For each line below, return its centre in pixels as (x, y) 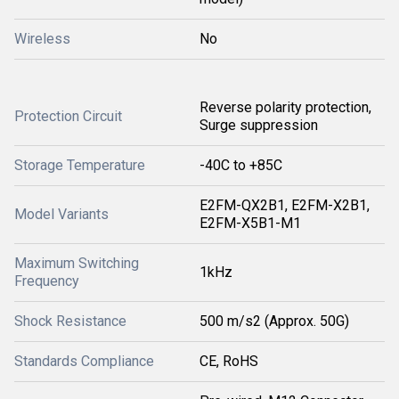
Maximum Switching (77, 263)
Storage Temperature (80, 165)
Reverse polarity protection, (285, 107)
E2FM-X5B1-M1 (250, 223)
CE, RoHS (229, 361)
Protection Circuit (68, 116)
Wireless (42, 39)
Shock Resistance (70, 321)
